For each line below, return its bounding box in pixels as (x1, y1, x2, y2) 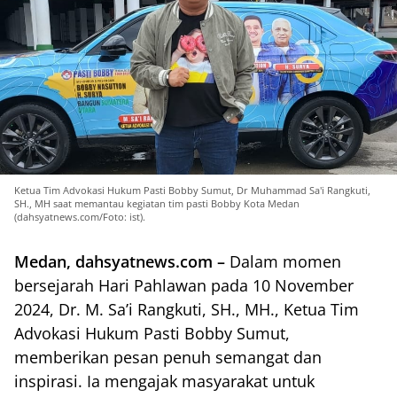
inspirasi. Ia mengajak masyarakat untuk (14, 370, 315, 393)
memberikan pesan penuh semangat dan (14, 346, 322, 369)
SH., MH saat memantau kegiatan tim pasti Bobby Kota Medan (14, 197, 300, 211)
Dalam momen (230, 251, 341, 273)
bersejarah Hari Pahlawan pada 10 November (14, 275, 354, 297)
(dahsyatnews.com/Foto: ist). (14, 210, 145, 224)
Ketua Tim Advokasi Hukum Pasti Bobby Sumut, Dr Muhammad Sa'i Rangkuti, (14, 183, 370, 198)
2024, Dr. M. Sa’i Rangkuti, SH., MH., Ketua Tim (14, 299, 359, 321)
